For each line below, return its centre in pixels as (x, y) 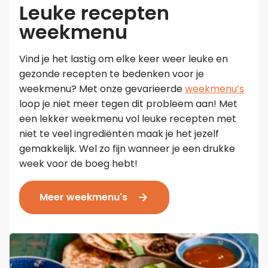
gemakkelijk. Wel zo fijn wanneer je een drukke (127, 148)
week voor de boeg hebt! (78, 163)
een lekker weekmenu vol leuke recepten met (128, 118)
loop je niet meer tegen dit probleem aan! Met (128, 103)
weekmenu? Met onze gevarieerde (102, 89)
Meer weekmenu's (83, 197)
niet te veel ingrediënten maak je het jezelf (119, 133)
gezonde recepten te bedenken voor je (112, 74)
